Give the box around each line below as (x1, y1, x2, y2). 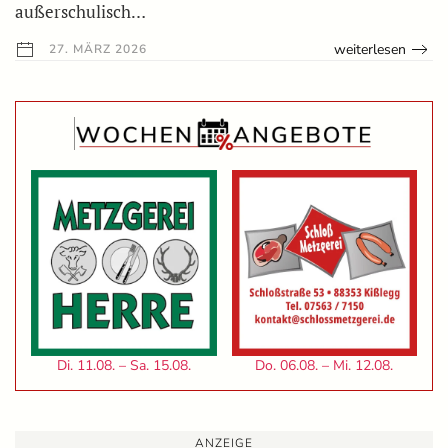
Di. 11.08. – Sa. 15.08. (56, 355, 191, 375)
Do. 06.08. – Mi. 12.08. (255, 355, 394, 375)
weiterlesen (334, 39, 407, 59)
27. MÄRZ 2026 (45, 40, 147, 57)
